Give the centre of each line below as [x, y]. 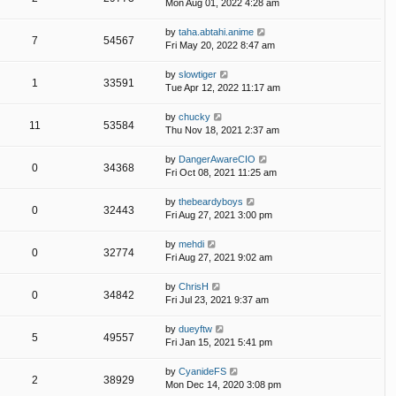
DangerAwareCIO [217, 159]
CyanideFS [202, 371]
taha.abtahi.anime [216, 31]
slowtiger [198, 74]
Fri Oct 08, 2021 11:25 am [221, 172]
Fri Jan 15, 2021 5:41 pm [219, 342]
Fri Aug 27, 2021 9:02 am [219, 257]
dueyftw [195, 328]
